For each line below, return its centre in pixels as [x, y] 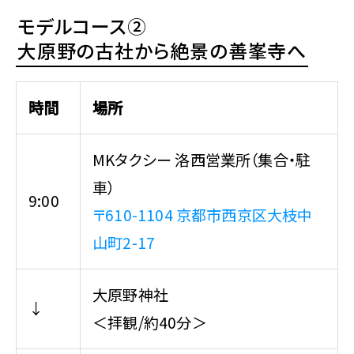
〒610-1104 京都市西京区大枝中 [203, 215]
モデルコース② [82, 26]
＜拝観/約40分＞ [150, 322]
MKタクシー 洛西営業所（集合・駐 [202, 159]
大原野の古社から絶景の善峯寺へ [162, 50]
